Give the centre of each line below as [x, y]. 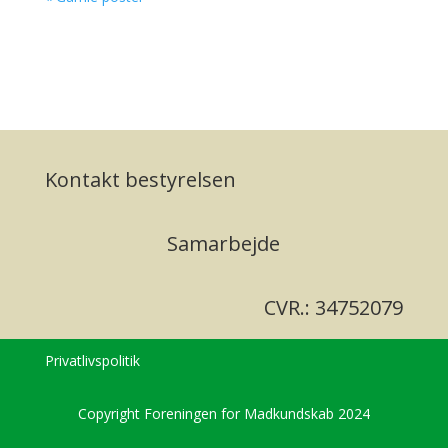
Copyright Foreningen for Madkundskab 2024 [223, 413]
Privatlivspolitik [92, 360]
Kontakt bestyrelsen [140, 179]
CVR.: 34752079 [334, 307]
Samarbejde [224, 243]
